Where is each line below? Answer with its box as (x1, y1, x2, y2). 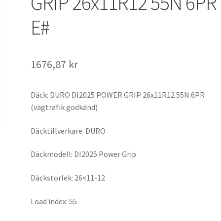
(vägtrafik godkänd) (31, 102, 98, 112)
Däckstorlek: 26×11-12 (31, 172, 106, 183)
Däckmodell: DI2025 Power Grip (31, 149, 137, 159)
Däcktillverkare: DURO (31, 125, 106, 136)
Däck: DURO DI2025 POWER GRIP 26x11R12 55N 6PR (31, 90, 205, 100)
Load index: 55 (31, 196, 77, 206)
